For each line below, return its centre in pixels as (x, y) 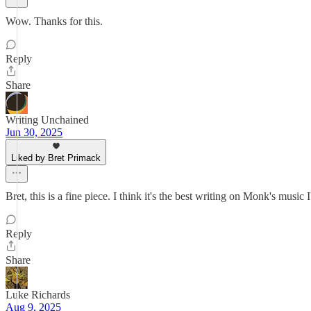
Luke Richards (38, 295)
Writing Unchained (47, 120)
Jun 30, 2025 (34, 132)
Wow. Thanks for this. (54, 21)
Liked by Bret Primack (56, 158)
